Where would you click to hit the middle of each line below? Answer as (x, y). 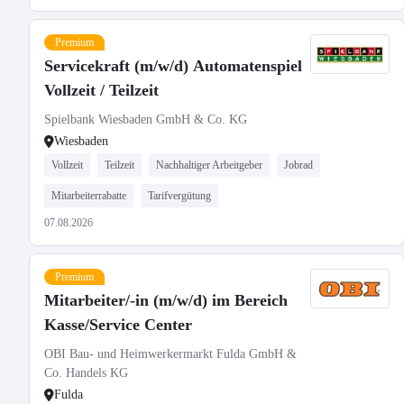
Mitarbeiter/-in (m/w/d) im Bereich (166, 300)
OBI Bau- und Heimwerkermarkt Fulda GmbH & (170, 354)
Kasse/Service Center (118, 325)
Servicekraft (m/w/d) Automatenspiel (173, 66)
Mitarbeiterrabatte (89, 196)
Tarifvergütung (179, 196)
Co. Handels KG (86, 373)
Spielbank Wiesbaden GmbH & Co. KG (146, 119)
